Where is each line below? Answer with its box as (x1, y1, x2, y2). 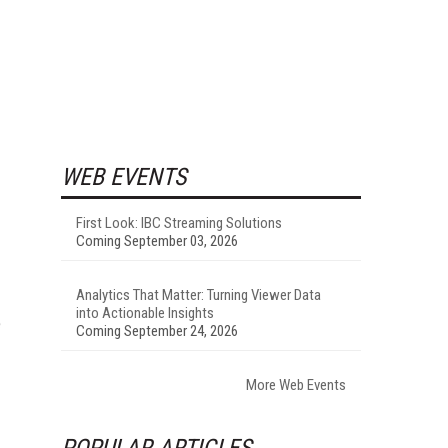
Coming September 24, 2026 (76, 321, 238, 340)
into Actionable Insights (76, 303, 214, 322)
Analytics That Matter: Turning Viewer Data (76, 285, 321, 304)
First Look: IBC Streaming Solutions (76, 213, 282, 232)
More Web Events (246, 375, 346, 394)
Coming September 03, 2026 (76, 231, 238, 250)
